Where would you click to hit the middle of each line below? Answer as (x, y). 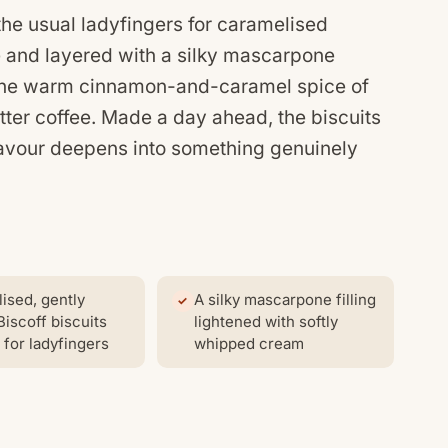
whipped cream (248, 343)
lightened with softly (265, 321)
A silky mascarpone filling (284, 299)
